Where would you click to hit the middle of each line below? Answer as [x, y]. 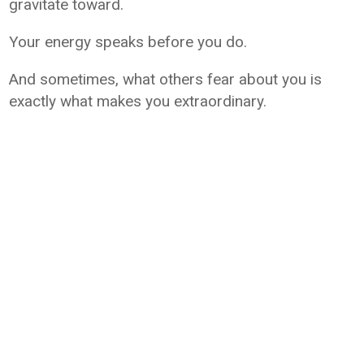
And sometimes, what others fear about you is [166, 79]
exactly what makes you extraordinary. [138, 101]
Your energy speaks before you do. [128, 41]
